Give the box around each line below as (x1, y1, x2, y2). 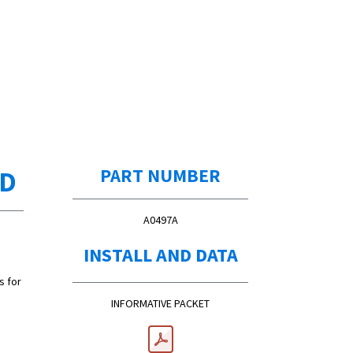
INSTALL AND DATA (83, 243, 238, 268)
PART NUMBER (100, 162, 221, 188)
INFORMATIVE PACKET (111, 296, 210, 311)
